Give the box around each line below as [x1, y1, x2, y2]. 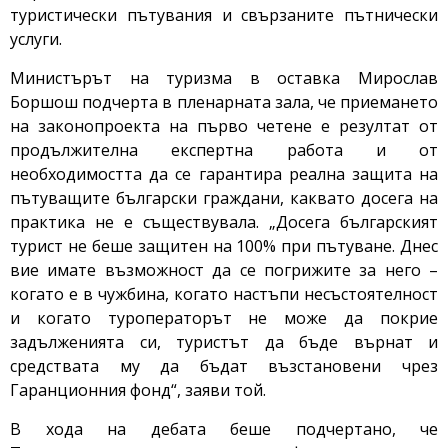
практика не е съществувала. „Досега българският [10, 211, 438, 234]
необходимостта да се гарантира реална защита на [10, 163, 438, 186]
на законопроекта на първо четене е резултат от [10, 115, 438, 138]
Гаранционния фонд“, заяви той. [10, 379, 266, 402]
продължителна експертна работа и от [10, 139, 438, 162]
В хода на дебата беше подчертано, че [10, 418, 438, 441]
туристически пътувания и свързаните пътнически [10, 4, 438, 27]
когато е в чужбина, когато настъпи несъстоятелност [10, 283, 438, 306]
